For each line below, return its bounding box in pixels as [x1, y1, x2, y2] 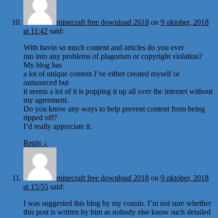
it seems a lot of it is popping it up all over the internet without [23, 87, 213, 95]
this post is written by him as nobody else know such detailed [23, 207, 211, 216]
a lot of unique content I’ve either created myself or [23, 69, 180, 78]
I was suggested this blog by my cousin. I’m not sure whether [23, 199, 211, 207]
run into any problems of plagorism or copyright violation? [23, 52, 202, 60]
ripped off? [23, 113, 57, 122]
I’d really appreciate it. [23, 122, 92, 130]
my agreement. [23, 95, 69, 104]
